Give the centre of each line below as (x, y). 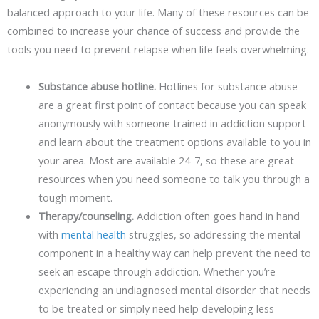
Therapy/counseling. (86, 215)
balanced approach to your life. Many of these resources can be (158, 12)
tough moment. (75, 197)
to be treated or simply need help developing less (156, 308)
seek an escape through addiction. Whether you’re (157, 271)
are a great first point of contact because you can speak (172, 104)
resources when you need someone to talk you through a (174, 178)
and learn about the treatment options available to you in (174, 141)
